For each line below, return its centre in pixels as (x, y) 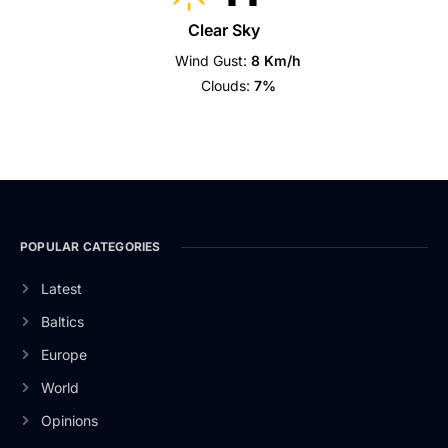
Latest (61, 288)
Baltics (62, 321)
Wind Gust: (211, 60)
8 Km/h (276, 60)
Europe (63, 354)
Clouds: (225, 85)
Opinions (69, 420)
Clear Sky (224, 30)
